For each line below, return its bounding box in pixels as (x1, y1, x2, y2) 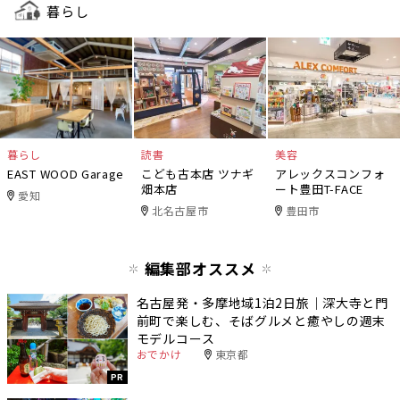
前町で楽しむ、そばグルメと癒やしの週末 (136, 311, 387, 329)
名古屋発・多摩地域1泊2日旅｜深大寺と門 (136, 293, 388, 312)
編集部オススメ (144, 256, 256, 279)
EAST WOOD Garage (7, 164, 125, 182)
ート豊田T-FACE (274, 179, 363, 197)
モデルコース (136, 329, 215, 347)
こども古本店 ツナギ (140, 164, 254, 182)
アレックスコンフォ (274, 164, 386, 182)
